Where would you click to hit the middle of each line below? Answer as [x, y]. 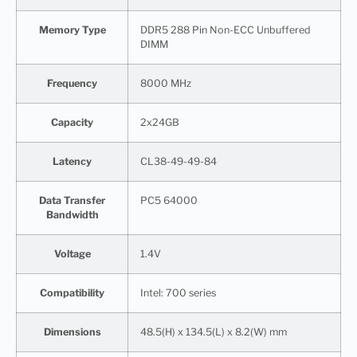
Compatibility [72, 292]
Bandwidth [72, 214]
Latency [72, 161]
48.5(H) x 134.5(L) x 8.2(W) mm [214, 331]
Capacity [72, 122]
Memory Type [72, 29]
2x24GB [160, 122]
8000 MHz [166, 83]
